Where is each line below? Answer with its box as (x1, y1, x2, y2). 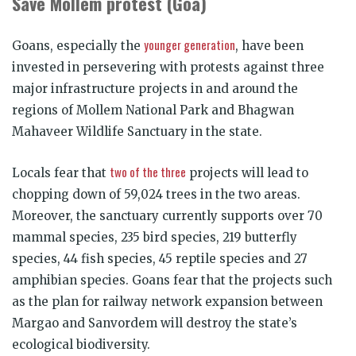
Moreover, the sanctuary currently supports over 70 (12, 207, 323, 223)
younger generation (144, 35, 235, 53)
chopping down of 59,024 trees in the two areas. (12, 186, 300, 202)
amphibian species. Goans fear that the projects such (12, 272, 332, 288)
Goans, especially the (12, 37, 144, 53)
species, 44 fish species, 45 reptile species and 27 (12, 250, 308, 266)
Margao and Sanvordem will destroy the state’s (12, 315, 297, 331)
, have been (235, 37, 304, 53)
